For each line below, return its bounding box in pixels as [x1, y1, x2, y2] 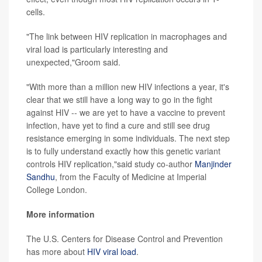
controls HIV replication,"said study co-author [26, 157, 195, 170]
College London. [26, 183, 87, 195]
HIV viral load [87, 245, 136, 257]
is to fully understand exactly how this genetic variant [26, 144, 220, 157]
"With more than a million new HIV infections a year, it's [26, 80, 229, 92]
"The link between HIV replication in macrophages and [26, 30, 227, 42]
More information [26, 208, 95, 220]
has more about [26, 245, 87, 257]
